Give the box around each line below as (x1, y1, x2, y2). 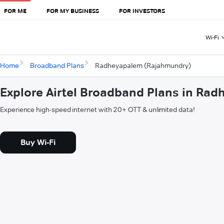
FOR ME (4, 6, 26, 14)
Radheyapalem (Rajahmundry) (94, 61, 191, 70)
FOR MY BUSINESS (46, 6, 99, 14)
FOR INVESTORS (119, 6, 165, 14)
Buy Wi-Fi (20, 137, 55, 147)
